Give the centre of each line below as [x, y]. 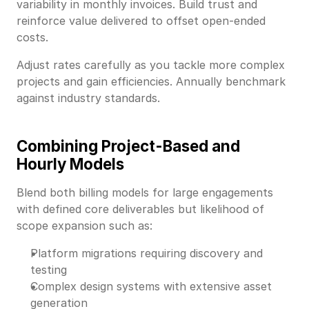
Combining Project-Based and [128, 146]
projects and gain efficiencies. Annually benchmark [151, 81]
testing [49, 269]
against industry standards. [88, 98]
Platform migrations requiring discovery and [147, 253]
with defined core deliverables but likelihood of [140, 209]
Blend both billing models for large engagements [145, 192]
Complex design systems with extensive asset [151, 286]
